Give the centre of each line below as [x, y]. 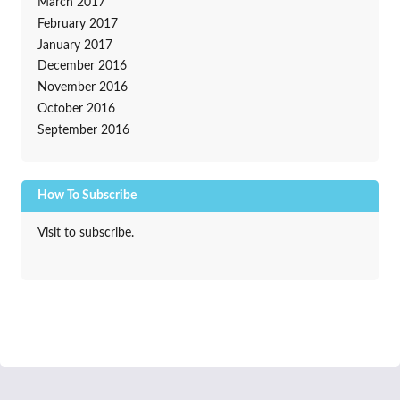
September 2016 [83, 130]
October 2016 [76, 108]
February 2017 [77, 24]
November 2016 [82, 88]
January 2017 [75, 45]
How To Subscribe [87, 195]
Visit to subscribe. [85, 233]
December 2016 [82, 67]
